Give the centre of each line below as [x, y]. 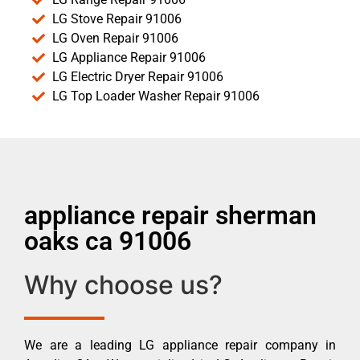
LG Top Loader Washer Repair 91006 [156, 96]
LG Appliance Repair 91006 [129, 58]
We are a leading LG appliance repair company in [180, 346]
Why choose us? [123, 285]
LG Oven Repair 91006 [115, 39]
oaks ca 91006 [108, 241]
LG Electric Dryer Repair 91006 [138, 77]
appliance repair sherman [170, 216]
